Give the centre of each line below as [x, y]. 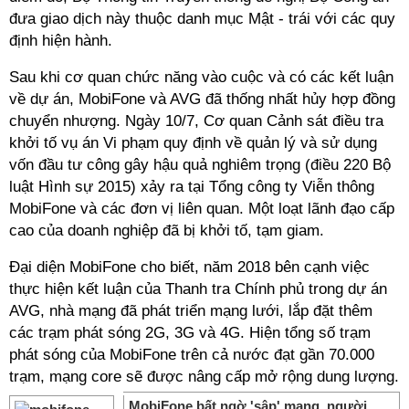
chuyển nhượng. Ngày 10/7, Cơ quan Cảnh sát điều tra [196, 121]
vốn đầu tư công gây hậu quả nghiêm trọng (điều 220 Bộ [200, 165]
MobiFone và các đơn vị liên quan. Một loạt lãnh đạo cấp [202, 209]
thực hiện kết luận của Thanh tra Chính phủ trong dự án [198, 289]
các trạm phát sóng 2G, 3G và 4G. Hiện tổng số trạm [190, 333]
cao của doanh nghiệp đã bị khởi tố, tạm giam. [167, 231]
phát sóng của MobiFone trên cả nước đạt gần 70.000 [192, 355]
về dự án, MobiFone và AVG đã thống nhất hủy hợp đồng [202, 99]
